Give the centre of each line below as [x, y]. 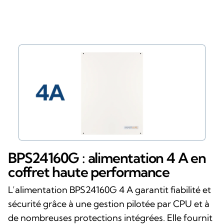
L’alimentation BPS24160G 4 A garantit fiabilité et [109, 189]
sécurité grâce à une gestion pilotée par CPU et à [109, 203]
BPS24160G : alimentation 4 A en [107, 157]
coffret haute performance [89, 171]
